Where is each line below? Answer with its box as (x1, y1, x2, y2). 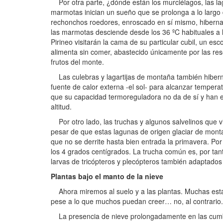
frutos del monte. (51, 57, 104, 67)
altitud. (51, 102, 72, 112)
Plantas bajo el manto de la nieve (51, 171, 163, 182)
